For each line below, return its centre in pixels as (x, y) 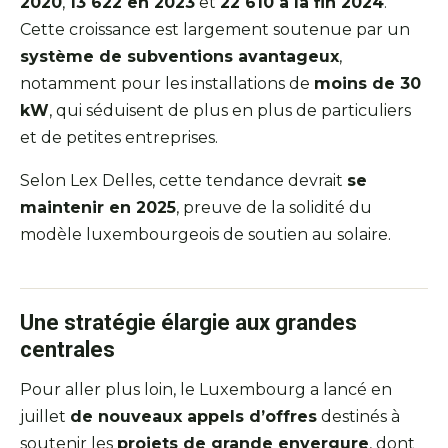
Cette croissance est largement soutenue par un (215, 30)
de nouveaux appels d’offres (193, 417)
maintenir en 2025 (98, 208)
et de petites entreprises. (119, 138)
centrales (67, 350)
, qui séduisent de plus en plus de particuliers (230, 111)
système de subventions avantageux (179, 57)
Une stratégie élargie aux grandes (188, 323)
